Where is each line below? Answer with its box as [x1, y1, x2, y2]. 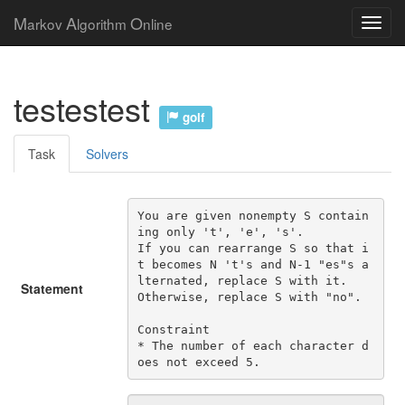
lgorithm [77, 14, 130, 33]
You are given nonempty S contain [137, 208, 369, 222]
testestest [14, 85, 159, 131]
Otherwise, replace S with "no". [137, 289, 362, 304]
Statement [21, 279, 83, 297]
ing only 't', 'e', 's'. [137, 224, 304, 239]
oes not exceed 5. [137, 354, 260, 369]
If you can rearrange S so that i [137, 240, 369, 255]
